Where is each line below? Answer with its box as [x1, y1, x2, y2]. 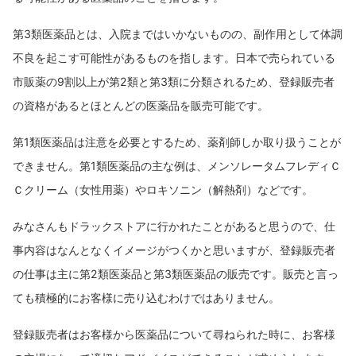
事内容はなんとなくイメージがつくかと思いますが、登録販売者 [13, 242, 335, 257]
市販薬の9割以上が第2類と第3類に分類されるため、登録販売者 [13, 74, 335, 88]
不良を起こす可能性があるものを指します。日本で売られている [13, 50, 335, 64]
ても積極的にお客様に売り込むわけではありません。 [13, 290, 280, 304]
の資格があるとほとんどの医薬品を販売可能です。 [13, 98, 269, 112]
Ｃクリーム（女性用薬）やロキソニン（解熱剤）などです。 [13, 182, 313, 196]
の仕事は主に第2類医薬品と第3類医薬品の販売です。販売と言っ [13, 266, 339, 281]
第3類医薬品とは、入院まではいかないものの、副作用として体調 [13, 26, 342, 41]
